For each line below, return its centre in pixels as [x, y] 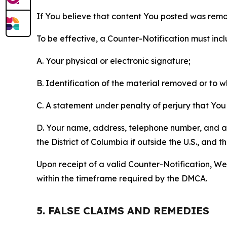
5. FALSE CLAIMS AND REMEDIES [123, 211]
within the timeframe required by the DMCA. [122, 178]
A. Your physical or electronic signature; [113, 61]
